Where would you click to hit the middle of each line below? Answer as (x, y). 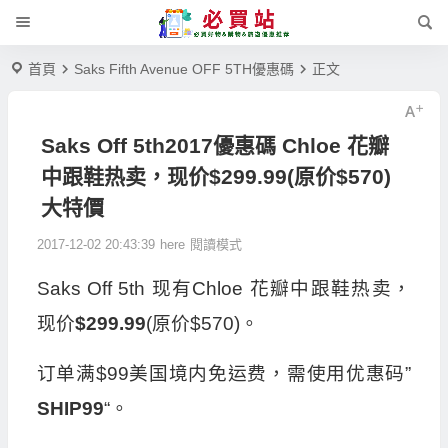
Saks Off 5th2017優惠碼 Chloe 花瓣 (214, 145)
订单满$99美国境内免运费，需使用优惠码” (223, 373)
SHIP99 (70, 408)
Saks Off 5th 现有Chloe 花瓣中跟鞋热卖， (223, 288)
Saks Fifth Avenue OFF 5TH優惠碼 (184, 69)
